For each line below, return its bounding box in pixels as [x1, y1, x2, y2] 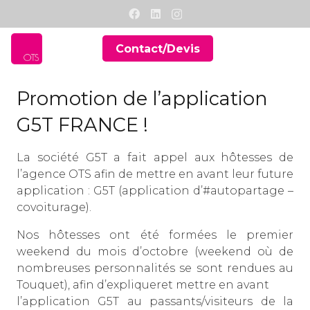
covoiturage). [17, 201, 91, 215]
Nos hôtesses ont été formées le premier [17, 228, 293, 242]
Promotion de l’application [17, 87, 268, 110]
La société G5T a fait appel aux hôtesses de [17, 151, 293, 165]
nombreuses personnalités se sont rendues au [17, 262, 293, 275]
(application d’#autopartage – [118, 184, 293, 198]
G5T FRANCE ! [17, 113, 148, 136]
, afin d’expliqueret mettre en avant [68, 278, 269, 292]
